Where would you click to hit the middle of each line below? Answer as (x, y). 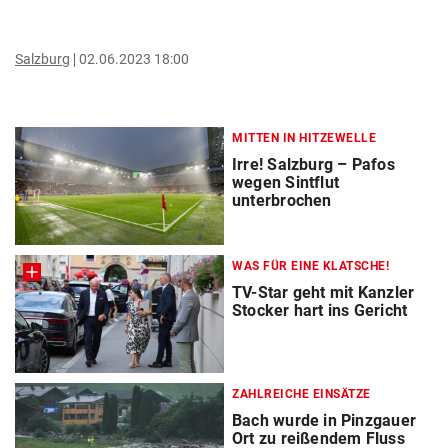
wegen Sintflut (286, 182)
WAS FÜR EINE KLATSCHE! (310, 266)
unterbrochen (282, 200)
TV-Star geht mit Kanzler (323, 293)
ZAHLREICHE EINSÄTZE (301, 394)
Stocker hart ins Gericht (320, 311)
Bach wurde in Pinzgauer (324, 421)
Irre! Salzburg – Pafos (313, 164)
